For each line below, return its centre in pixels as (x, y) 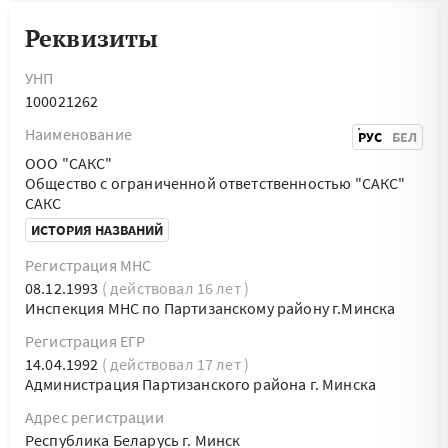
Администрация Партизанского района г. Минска (201, 384)
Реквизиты (92, 38)
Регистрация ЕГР (85, 341)
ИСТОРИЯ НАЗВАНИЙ (97, 230)
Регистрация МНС (88, 265)
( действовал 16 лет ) (175, 288)
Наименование (78, 134)
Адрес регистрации (94, 417)
